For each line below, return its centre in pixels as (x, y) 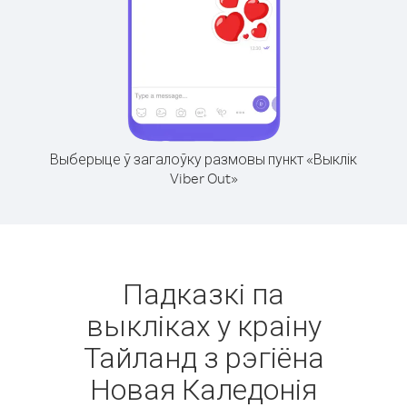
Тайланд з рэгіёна (203, 357)
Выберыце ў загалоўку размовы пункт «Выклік (203, 159)
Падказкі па (203, 293)
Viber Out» (203, 178)
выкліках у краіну (203, 325)
